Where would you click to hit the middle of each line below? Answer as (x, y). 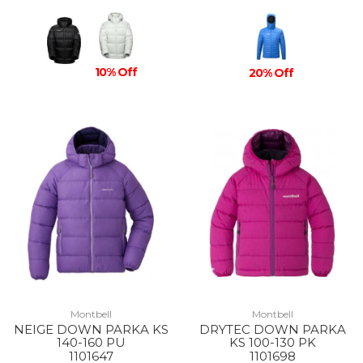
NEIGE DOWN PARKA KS (91, 329)
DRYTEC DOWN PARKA (272, 329)
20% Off (271, 73)
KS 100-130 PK (272, 342)
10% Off (116, 72)
